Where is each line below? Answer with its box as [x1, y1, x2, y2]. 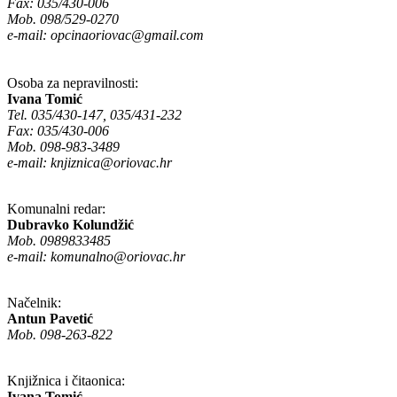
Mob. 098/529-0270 [7, 12, 119, 27]
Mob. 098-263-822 [7, 327, 113, 343]
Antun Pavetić [7, 311, 93, 327]
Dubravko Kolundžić [7, 217, 134, 233]
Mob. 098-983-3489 [7, 139, 120, 155]
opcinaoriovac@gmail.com [51, 27, 204, 43]
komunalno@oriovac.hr [51, 249, 185, 265]
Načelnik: [7, 295, 61, 311]
